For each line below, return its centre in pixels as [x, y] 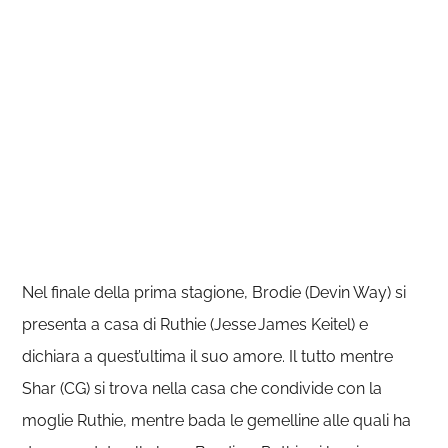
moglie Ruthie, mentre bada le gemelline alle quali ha [217, 420]
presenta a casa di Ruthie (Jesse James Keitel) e [195, 324]
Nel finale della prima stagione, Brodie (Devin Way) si [214, 292]
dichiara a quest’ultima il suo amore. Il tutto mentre [208, 356]
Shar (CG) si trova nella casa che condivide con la [202, 388]
